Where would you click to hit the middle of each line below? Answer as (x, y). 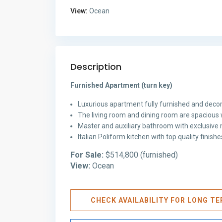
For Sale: (87, 155)
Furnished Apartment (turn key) (121, 85)
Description (96, 66)
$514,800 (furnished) (141, 155)
